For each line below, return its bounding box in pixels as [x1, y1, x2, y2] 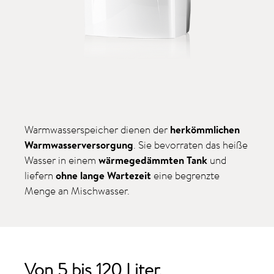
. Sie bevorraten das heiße [133, 136, 248, 152]
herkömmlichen [170, 121, 240, 137]
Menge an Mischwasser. [24, 182, 130, 198]
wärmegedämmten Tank [98, 152, 208, 168]
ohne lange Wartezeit [56, 167, 152, 183]
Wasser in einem [24, 152, 99, 168]
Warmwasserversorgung [24, 136, 134, 152]
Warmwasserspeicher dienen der [24, 121, 171, 137]
